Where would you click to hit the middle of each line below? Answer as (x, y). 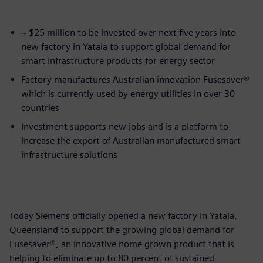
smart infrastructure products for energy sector (118, 60)
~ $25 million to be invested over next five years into (129, 32)
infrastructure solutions (69, 154)
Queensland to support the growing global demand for (122, 230)
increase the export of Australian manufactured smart (131, 140)
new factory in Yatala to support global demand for (126, 46)
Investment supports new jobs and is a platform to (125, 126)
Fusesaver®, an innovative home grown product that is (122, 244)
